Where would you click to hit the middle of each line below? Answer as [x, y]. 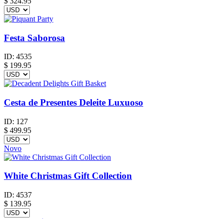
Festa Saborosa [34, 38]
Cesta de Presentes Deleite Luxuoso [74, 102]
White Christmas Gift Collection [68, 176]
